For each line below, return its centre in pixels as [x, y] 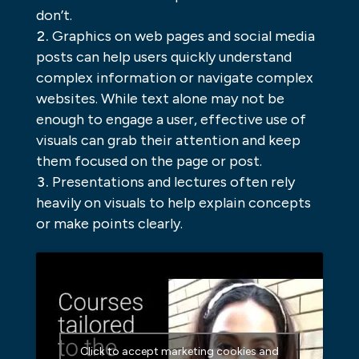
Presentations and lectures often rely [173, 182]
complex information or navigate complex [174, 78]
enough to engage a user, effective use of [171, 120]
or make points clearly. [109, 224]
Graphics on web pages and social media [183, 36]
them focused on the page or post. [149, 161]
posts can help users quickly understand [163, 57]
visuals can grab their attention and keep [168, 141]
